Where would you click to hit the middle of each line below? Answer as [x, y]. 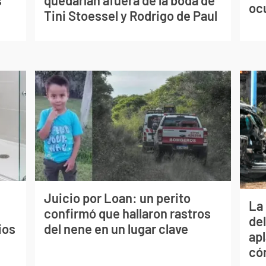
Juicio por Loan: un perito [117, 197]
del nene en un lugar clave [116, 228]
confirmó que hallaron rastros [127, 213]
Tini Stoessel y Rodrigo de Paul [130, 15]
